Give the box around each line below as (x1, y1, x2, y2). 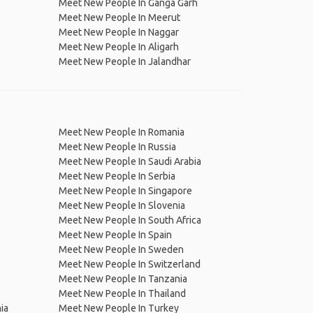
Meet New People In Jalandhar (58, 56, 191, 67)
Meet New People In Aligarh (58, 41, 179, 52)
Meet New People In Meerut (58, 12, 180, 23)
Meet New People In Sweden (58, 244, 184, 255)
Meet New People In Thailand (58, 288, 186, 299)
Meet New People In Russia (58, 141, 176, 152)
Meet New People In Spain (58, 229, 172, 240)
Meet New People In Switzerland (58, 259, 201, 270)
